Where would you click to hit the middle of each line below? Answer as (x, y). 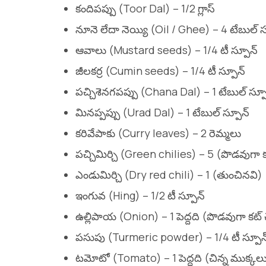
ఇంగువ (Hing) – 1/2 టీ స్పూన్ (140, 195)
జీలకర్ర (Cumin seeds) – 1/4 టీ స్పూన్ (160, 70)
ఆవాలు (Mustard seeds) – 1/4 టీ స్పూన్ (167, 50)
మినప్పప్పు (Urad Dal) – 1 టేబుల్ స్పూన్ (162, 112)
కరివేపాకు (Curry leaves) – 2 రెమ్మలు (158, 133)
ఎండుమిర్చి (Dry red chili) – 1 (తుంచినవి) (169, 174)
